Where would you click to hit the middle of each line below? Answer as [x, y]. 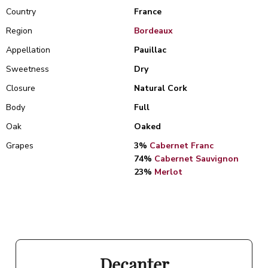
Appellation [28, 50]
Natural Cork [161, 88]
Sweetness [28, 69]
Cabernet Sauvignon [197, 159]
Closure [21, 88]
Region [19, 31]
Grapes [20, 146]
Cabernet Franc [182, 146]
